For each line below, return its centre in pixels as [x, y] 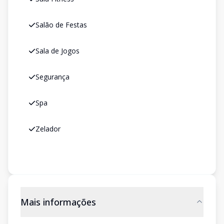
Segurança [52, 77]
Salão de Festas [61, 25]
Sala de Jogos [57, 51]
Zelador [48, 129]
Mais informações [58, 202]
